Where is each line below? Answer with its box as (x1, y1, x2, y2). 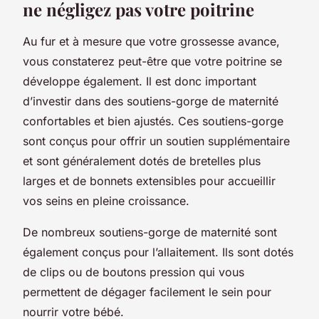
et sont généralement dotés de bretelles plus (23, 153, 261, 168)
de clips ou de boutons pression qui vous (23, 264, 244, 279)
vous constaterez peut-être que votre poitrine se (23, 53, 282, 68)
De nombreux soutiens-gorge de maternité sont (23, 224, 277, 239)
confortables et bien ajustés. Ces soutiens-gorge (23, 113, 283, 128)
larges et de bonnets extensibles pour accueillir (23, 173, 276, 188)
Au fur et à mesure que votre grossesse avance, (23, 33, 280, 48)
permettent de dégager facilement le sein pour (23, 284, 271, 299)
